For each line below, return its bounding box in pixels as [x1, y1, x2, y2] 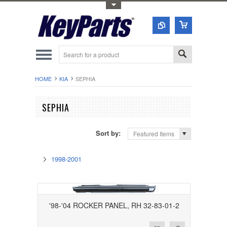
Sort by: [96, 128, 123, 138]
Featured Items [133, 129, 175, 138]
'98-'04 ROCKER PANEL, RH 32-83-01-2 [49, 200, 179, 211]
